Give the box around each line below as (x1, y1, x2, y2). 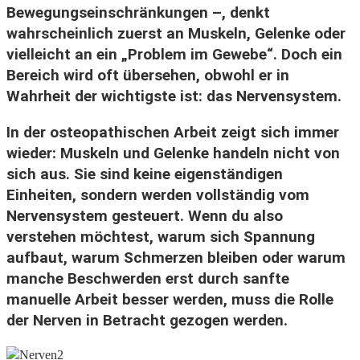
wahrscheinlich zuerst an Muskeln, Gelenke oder (6, 23, 346, 43)
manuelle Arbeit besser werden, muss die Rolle (6, 289, 333, 309)
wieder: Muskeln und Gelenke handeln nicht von (6, 143, 340, 162)
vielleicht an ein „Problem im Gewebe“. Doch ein (6, 44, 342, 63)
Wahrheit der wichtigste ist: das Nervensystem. (6, 86, 342, 105)
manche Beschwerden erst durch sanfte (6, 268, 289, 288)
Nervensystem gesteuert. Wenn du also (6, 206, 283, 225)
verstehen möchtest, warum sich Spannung (6, 227, 315, 246)
